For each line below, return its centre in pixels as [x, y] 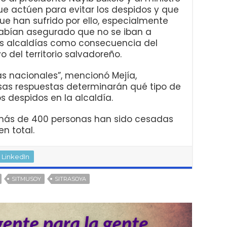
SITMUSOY [26, 179]
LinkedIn [15, 156]
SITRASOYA [70, 179]
